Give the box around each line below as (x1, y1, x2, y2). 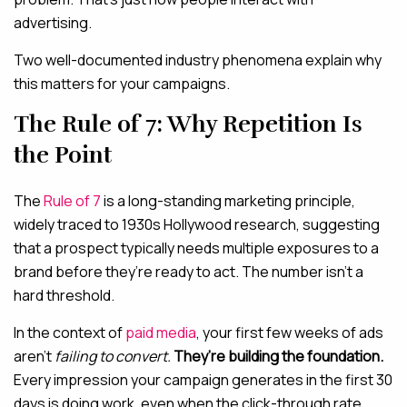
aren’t (14, 346, 55, 366)
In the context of (14, 323, 125, 342)
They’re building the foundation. (174, 346, 383, 366)
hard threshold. (14, 285, 114, 305)
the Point (14, 141, 112, 169)
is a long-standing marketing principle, (101, 191, 355, 211)
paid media (125, 323, 196, 342)
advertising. (14, 13, 92, 33)
